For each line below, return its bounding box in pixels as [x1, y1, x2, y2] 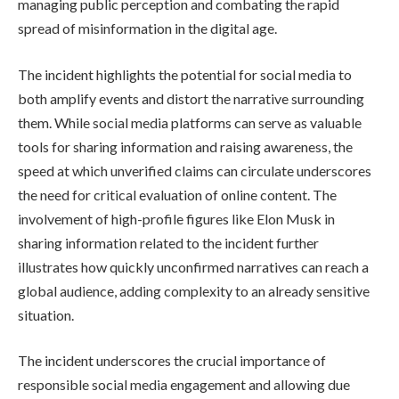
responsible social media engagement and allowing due [18, 376, 350, 394]
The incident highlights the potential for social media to [18, 65, 352, 83]
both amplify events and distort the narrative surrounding [18, 89, 364, 107]
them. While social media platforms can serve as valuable [18, 113, 362, 131]
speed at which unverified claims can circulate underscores [18, 161, 371, 179]
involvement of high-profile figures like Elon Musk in [18, 209, 335, 227]
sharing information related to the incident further [18, 233, 319, 251]
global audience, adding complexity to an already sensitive [18, 281, 370, 299]
